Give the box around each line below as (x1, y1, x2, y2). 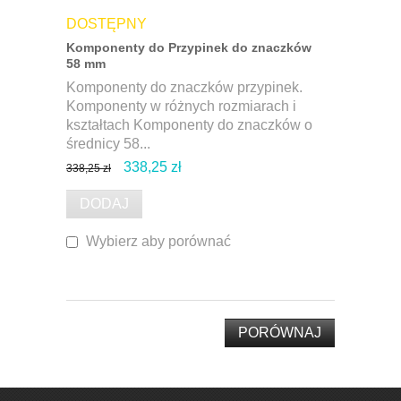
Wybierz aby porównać (86, 234, 231, 250)
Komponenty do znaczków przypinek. (66, 80, 303, 96)
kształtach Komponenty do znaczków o (66, 117, 312, 133)
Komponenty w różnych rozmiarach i (66, 98, 296, 115)
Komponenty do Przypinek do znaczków (66, 40, 311, 55)
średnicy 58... (66, 136, 150, 152)
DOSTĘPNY (66, 16, 147, 32)
